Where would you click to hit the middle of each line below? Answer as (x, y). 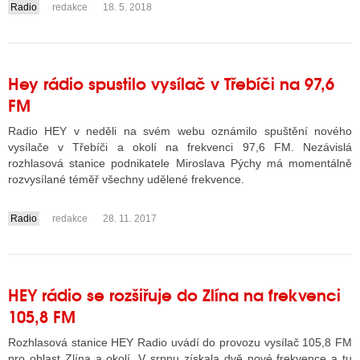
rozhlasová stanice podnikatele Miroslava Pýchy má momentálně (180, 163)
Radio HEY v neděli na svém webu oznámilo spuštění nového (180, 131)
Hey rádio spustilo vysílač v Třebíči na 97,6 (171, 82)
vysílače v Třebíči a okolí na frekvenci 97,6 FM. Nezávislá (180, 147)
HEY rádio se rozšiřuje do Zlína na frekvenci (174, 294)
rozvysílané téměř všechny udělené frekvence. (126, 179)
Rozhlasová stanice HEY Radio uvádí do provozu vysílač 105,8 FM (180, 342)
